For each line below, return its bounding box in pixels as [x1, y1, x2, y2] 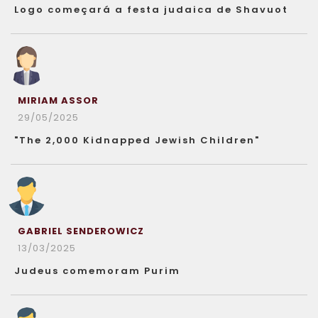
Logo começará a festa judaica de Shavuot [14, 3, 288, 16]
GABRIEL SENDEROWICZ [18, 224, 144, 238]
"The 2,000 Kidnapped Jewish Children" [14, 133, 260, 147]
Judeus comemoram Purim [14, 264, 180, 278]
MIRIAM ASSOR [18, 94, 99, 107]
